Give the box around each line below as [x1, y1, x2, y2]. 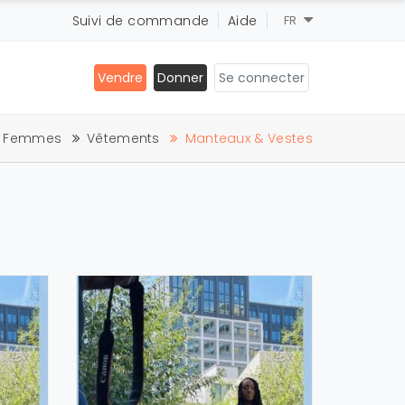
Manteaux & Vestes [184, 129, 313, 147]
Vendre [98, 69, 143, 87]
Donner [157, 69, 203, 87]
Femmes [3, 129, 62, 147]
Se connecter [238, 69, 305, 87]
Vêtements [86, 129, 160, 147]
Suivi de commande [71, 11, 210, 30]
